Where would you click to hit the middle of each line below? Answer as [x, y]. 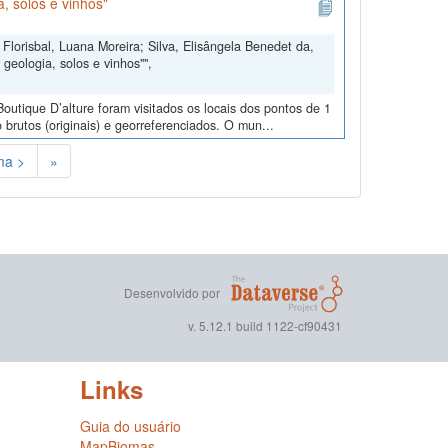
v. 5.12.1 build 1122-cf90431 [265, 326]
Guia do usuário [130, 426]
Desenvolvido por [172, 292]
